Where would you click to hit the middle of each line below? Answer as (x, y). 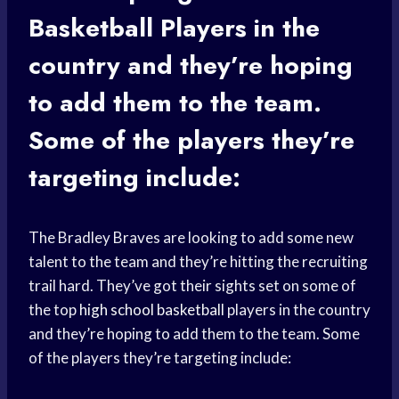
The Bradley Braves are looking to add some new (191, 238)
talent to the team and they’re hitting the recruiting (198, 262)
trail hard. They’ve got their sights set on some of (192, 286)
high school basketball (152, 310)
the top (54, 310)
